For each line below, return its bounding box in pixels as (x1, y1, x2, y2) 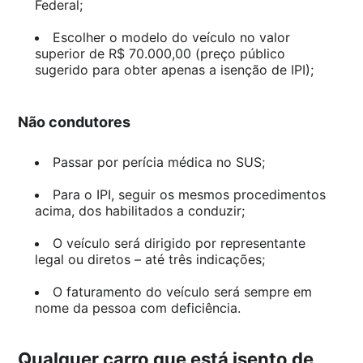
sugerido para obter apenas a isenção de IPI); (34, 62, 314, 78)
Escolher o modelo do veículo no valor (52, 29, 290, 45)
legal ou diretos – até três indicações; (34, 251, 265, 267)
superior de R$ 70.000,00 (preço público (34, 45, 285, 62)
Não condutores (18, 113, 131, 130)
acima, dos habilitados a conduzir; (34, 203, 245, 219)
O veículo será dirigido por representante (52, 235, 305, 251)
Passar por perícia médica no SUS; (52, 154, 265, 170)
